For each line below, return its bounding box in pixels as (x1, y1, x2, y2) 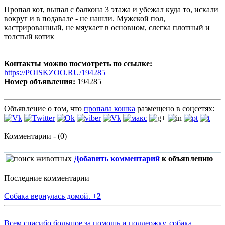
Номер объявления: (4, 77, 75, 86)
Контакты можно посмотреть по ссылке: (4, 59, 152, 68)
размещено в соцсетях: (135, 104, 214, 113)
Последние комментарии (4, 173, 89, 182)
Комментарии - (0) (4, 131, 67, 140)
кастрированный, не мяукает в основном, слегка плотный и (4, 23, 210, 32)
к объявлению (160, 154, 213, 163)
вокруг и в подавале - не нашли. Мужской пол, (4, 14, 165, 23)
